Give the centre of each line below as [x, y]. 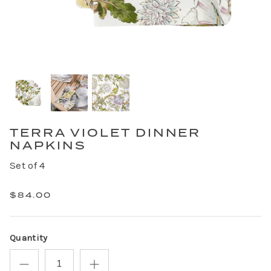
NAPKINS [48, 145]
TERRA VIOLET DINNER [106, 133]
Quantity [29, 238]
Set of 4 [28, 165]
